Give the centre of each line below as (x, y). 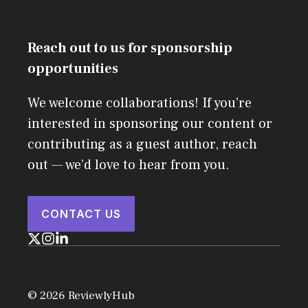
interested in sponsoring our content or (150, 124)
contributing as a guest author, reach (142, 144)
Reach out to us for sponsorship (130, 48)
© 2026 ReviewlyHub (81, 296)
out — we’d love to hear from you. (129, 165)
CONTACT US (81, 214)
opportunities (73, 69)
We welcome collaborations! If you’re (140, 103)
